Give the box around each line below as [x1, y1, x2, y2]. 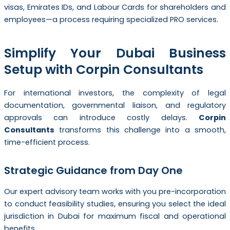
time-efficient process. [4, 137, 90, 148]
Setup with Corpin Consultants [4, 60, 203, 79]
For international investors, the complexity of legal [4, 88, 226, 99]
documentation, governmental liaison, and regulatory [4, 100, 226, 111]
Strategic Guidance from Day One [4, 163, 183, 178]
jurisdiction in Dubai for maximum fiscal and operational [4, 211, 226, 222]
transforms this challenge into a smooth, [54, 125, 226, 136]
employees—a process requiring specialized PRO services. [4, 14, 218, 25]
